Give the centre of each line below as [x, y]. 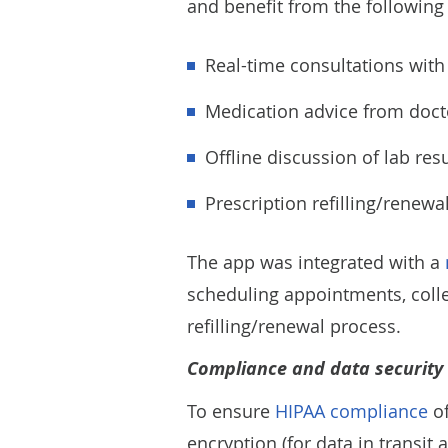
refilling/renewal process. [294, 326]
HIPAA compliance [351, 411]
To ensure [231, 411]
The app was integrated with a [316, 262]
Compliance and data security [315, 368]
